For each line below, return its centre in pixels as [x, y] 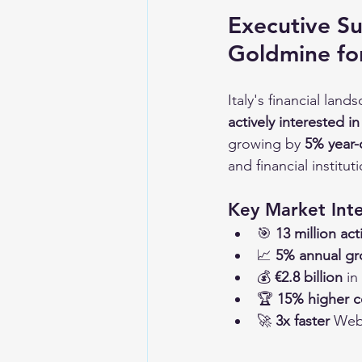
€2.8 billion [309, 277]
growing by [266, 144]
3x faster [303, 321]
